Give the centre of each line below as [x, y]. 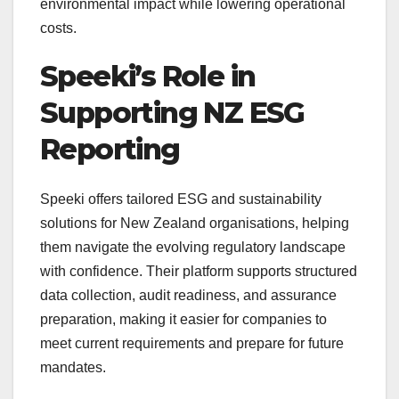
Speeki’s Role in [148, 76]
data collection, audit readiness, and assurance [188, 296]
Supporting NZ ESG [172, 112]
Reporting [110, 149]
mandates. [73, 368]
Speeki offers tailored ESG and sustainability [181, 199]
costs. [58, 28]
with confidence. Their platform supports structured [199, 272]
